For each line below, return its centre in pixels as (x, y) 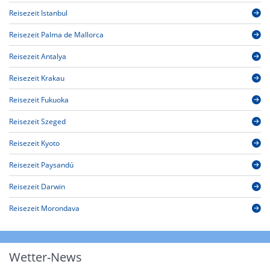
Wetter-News (46, 257)
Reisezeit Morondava (44, 209)
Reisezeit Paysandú (41, 165)
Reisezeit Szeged (37, 122)
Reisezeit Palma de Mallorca (56, 35)
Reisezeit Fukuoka (39, 100)
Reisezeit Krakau (37, 78)
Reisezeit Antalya (38, 57)
